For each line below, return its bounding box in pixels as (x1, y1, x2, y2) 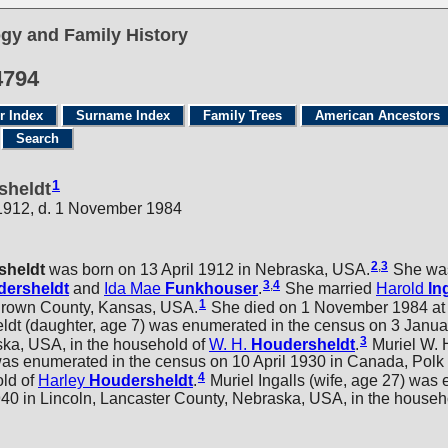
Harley (38, 372, 85, 390)
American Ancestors (315, 108, 440, 123)
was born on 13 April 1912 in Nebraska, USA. (45, 260, 370, 278)
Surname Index (76, 108, 170, 123)
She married (281, 279, 376, 297)
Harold (376, 279, 424, 297)
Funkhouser (165, 279, 258, 297)
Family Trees (203, 108, 282, 123)
